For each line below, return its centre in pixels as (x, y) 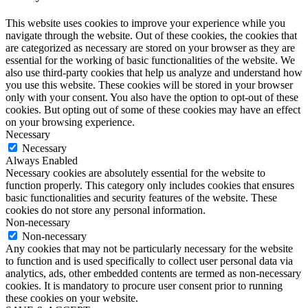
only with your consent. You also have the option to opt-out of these (152, 97)
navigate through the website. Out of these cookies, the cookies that (151, 35)
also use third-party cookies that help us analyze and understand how (154, 72)
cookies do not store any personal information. (106, 210)
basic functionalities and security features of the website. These (141, 197)
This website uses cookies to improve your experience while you (145, 23)
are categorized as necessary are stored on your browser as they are (150, 47)
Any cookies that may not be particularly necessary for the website (149, 248)
